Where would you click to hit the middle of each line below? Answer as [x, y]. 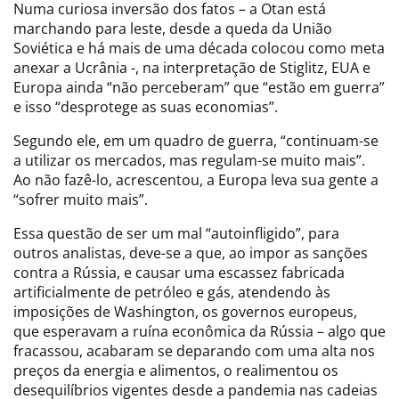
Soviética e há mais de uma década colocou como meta [199, 48]
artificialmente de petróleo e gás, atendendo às [172, 292]
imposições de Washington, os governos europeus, [185, 311]
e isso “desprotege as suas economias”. [146, 106]
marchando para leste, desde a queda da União [173, 28]
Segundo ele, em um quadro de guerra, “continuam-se [196, 140]
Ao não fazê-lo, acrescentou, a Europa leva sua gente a [196, 179]
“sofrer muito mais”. [81, 199]
